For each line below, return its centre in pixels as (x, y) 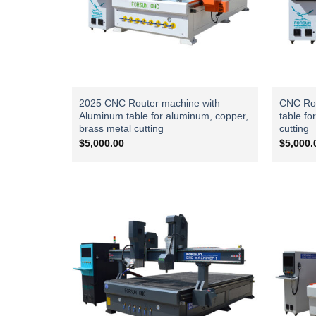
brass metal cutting (121, 129)
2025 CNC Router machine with (149, 103)
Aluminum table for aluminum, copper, (163, 116)
